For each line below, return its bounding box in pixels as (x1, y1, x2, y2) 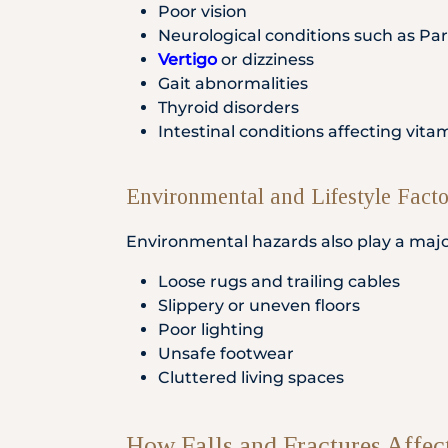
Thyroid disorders (158, 98, 299, 117)
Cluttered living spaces (158, 368, 344, 387)
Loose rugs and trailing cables (158, 272, 400, 291)
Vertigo (158, 50, 217, 69)
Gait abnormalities (158, 74, 308, 93)
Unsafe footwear (158, 344, 294, 363)
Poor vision (158, 2, 247, 21)
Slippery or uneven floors (158, 296, 360, 315)
